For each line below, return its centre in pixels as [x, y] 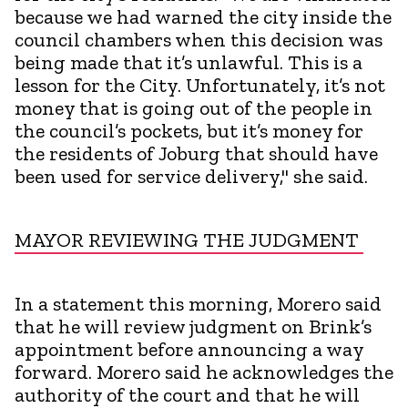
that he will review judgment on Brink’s [193, 326]
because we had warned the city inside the [203, 16]
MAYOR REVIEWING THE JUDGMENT [189, 240]
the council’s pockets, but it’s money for [189, 130]
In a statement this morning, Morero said [198, 303]
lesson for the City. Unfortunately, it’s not [200, 85]
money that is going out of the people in [194, 107]
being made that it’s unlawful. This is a [189, 62]
